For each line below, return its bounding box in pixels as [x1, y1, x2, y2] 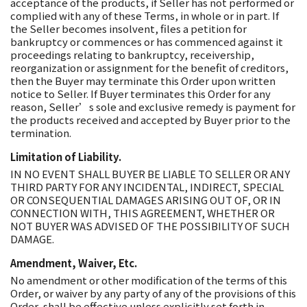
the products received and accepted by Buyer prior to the [10, 112, 291, 127]
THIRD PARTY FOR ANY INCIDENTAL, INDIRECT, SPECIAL [10, 180, 284, 194]
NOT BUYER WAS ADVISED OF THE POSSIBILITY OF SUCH [10, 219, 290, 233]
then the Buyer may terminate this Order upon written [10, 73, 275, 88]
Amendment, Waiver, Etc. [10, 256, 137, 270]
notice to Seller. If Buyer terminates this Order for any [10, 86, 271, 101]
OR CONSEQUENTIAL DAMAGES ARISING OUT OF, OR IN [10, 193, 281, 207]
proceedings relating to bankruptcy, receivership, [10, 47, 254, 62]
